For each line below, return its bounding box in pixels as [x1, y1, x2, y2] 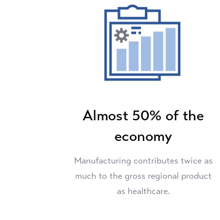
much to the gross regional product [75, 170, 212, 182]
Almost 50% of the [82, 107, 204, 125]
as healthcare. [116, 186, 170, 197]
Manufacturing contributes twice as [74, 155, 213, 166]
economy [114, 127, 172, 145]
